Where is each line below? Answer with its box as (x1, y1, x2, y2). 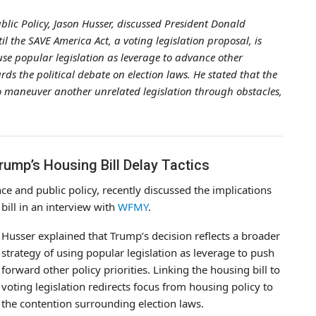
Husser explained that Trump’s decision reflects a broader (1, 228, 280, 243)
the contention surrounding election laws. (1, 296, 204, 310)
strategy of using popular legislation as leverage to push (1, 245, 274, 260)
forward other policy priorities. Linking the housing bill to (1, 262, 280, 276)
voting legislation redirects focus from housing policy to (1, 279, 273, 293)
